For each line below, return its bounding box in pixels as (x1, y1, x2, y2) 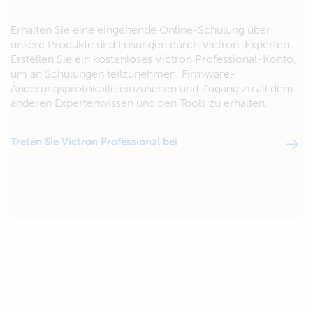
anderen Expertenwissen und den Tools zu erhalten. (10, 96, 268, 110)
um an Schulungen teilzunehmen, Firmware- (10, 67, 235, 80)
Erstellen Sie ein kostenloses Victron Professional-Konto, (10, 52, 296, 66)
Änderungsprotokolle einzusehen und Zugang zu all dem (10, 82, 293, 95)
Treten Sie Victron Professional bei (10, 136, 177, 148)
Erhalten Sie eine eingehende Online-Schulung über (10, 23, 270, 36)
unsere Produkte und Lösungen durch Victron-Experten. (10, 38, 292, 51)
